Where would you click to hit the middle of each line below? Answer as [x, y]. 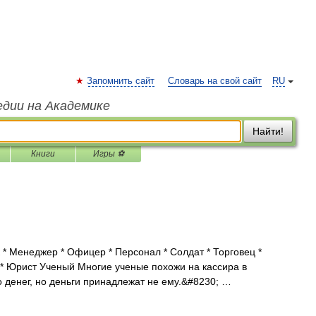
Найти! [268, 131]
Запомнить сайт [121, 81]
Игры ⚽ [109, 154]
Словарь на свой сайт [215, 81]
